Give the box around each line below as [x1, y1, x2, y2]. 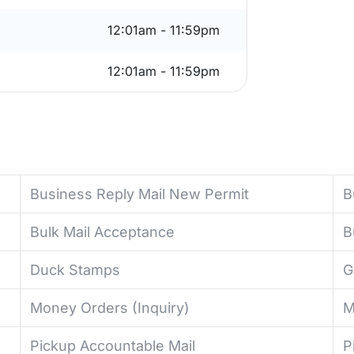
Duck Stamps [29, 262, 120, 278]
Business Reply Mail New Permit [29, 186, 249, 202]
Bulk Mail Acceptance [29, 224, 175, 240]
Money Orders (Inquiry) [29, 299, 190, 316]
